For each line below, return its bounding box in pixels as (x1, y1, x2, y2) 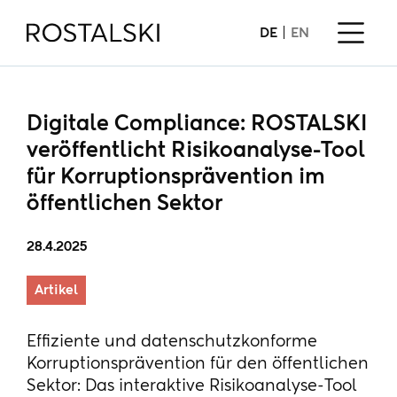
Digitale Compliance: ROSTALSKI (27, 113, 367, 135)
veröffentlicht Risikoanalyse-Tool (27, 140, 365, 161)
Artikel (35, 284, 78, 297)
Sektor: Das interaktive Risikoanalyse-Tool (27, 378, 357, 394)
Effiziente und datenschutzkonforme (27, 334, 317, 350)
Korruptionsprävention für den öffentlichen (27, 356, 369, 372)
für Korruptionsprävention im (27, 167, 325, 188)
